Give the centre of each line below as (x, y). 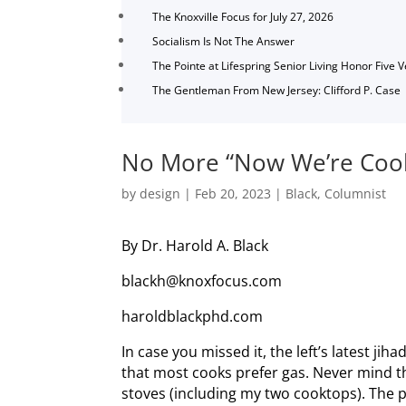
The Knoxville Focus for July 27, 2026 (243, 17)
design (160, 193)
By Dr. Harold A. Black (195, 245)
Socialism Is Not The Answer (224, 42)
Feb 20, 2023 (233, 193)
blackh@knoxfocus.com (202, 280)
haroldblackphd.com (193, 316)
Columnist (356, 193)
